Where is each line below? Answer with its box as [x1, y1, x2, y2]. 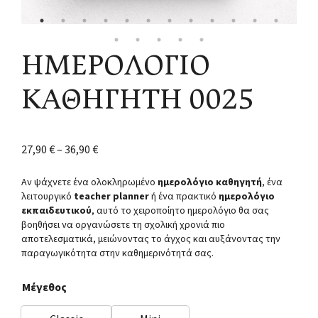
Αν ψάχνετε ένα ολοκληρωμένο [21, 175, 155, 190]
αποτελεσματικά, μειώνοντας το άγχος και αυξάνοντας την [21, 231, 280, 246]
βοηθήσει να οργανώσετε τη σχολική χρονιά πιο [21, 217, 225, 232]
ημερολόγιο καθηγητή [158, 175, 262, 190]
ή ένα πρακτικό [151, 189, 216, 204]
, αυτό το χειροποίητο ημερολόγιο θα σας [92, 203, 269, 218]
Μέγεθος [22, 279, 67, 295]
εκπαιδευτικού [21, 203, 92, 218]
